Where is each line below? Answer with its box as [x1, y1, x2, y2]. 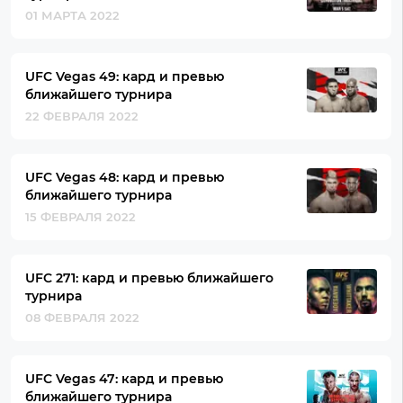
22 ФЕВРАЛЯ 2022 [25, 109, 139, 124]
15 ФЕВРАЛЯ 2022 [25, 210, 136, 225]
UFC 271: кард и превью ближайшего [25, 270, 273, 287]
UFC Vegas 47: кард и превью [25, 371, 223, 388]
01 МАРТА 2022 [25, 8, 120, 23]
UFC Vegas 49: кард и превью [25, 68, 224, 85]
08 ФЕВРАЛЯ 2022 [25, 310, 139, 326]
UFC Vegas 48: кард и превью [25, 169, 224, 186]
